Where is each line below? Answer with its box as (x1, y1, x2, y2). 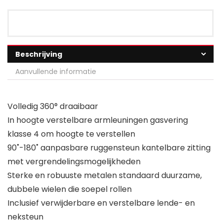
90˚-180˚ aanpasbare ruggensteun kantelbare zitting (7, 142, 211, 153)
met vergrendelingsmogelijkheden (7, 155, 141, 167)
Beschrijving (15, 49, 62, 59)
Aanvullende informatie (15, 66, 96, 76)
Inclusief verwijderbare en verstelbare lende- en (7, 197, 195, 209)
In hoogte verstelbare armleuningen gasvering (7, 114, 188, 126)
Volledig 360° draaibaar (7, 100, 98, 112)
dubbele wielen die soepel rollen (7, 183, 132, 195)
